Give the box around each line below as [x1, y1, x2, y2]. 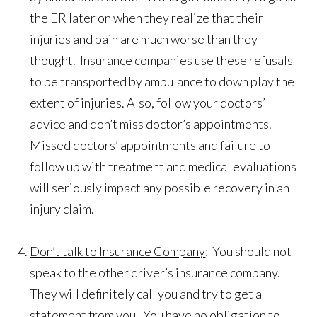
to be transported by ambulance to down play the [30, 74, 295, 90]
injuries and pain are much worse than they [30, 31, 258, 47]
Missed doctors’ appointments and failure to [30, 137, 271, 154]
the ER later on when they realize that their [30, 10, 264, 26]
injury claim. [30, 201, 95, 217]
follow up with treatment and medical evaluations [30, 158, 297, 175]
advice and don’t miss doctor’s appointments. [30, 116, 275, 132]
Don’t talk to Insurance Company [30, 243, 206, 260]
